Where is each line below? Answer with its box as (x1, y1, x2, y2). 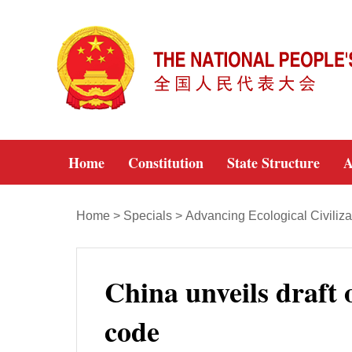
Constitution (128, 152, 203, 173)
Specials (123, 209, 172, 222)
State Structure (227, 152, 320, 173)
